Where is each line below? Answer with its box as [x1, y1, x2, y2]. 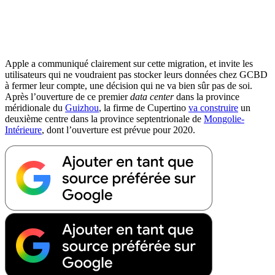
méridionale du [5, 102, 65, 113]
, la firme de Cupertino [99, 102, 188, 113]
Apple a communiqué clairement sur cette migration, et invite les [5, 58, 253, 69]
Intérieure [5, 124, 42, 135]
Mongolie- [204, 113, 244, 124]
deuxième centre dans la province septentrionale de [5, 113, 204, 124]
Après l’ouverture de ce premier [5, 91, 130, 102]
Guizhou [65, 102, 99, 113]
